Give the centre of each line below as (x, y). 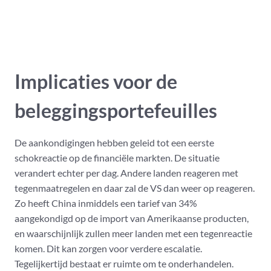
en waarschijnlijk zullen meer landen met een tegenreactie (133, 233)
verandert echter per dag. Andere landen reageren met (126, 173)
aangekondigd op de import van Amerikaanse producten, (132, 218)
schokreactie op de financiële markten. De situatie (117, 158)
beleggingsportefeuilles (116, 111)
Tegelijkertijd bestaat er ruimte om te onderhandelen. (124, 264)
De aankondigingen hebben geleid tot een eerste (114, 143)
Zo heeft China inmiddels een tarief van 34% (106, 203)
